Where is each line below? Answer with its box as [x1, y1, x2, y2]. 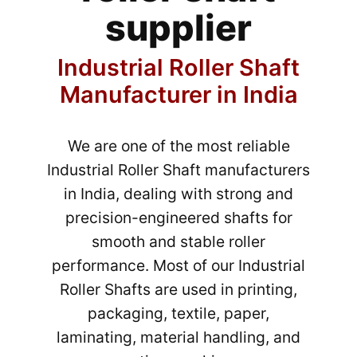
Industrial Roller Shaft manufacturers [47, 160, 310, 180]
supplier [105, 6, 252, 50]
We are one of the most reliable [67, 136, 290, 156]
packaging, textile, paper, [88, 304, 269, 324]
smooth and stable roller [92, 232, 265, 252]
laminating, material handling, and [57, 328, 300, 347]
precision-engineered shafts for [65, 208, 292, 228]
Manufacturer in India [59, 80, 298, 109]
